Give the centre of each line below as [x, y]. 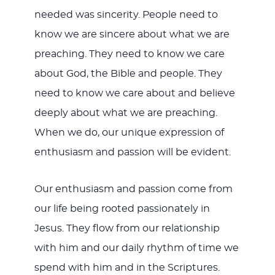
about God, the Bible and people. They [128, 74]
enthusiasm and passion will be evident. [132, 153]
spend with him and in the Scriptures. [127, 268]
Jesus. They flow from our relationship [127, 229]
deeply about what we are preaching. [126, 113]
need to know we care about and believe [134, 94]
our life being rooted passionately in [122, 209]
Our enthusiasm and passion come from [133, 189]
